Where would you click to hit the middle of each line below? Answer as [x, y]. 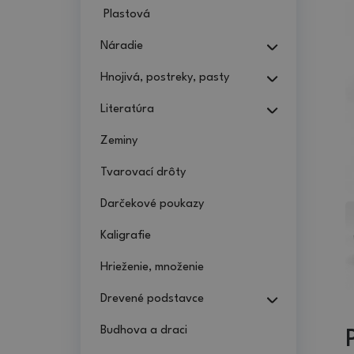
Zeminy [119, 141]
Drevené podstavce [152, 299]
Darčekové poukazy [152, 204]
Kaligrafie [126, 235]
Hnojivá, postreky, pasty [165, 77]
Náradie [122, 46]
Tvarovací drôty [143, 172]
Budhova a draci [144, 330]
